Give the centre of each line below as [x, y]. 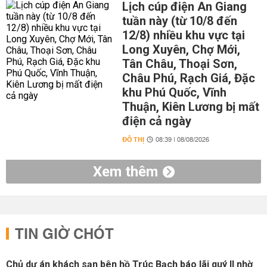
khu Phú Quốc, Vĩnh [174, 92]
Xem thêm [125, 172]
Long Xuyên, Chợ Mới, [181, 49]
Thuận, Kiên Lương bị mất [190, 107]
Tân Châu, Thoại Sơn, [179, 64]
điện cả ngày [156, 121]
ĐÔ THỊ [133, 140]
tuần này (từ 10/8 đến [179, 21]
